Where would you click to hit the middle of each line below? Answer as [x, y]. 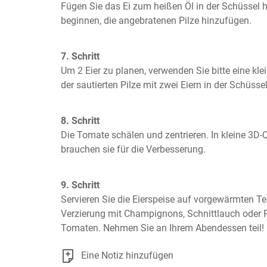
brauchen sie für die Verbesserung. [133, 149]
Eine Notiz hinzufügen [127, 255]
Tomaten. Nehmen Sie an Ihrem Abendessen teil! [162, 228]
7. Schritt [80, 56]
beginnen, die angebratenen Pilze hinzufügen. [156, 21]
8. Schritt [80, 121]
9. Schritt [80, 185]
